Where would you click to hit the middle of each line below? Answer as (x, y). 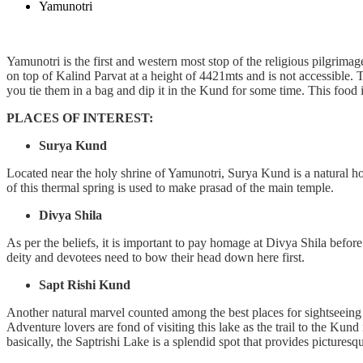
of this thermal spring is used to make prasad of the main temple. (170, 188)
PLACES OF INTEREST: (80, 118)
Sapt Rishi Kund (85, 285)
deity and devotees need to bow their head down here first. (156, 258)
